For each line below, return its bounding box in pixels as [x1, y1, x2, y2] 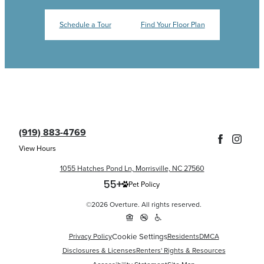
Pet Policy [128, 179, 160, 190]
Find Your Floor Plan [140, 19, 205, 30]
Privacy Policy [68, 231, 112, 242]
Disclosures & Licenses [62, 245, 136, 256]
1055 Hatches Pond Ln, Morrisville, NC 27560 [60, 163, 204, 173]
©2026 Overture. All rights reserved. [86, 199, 202, 209]
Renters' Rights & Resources [136, 245, 226, 256]
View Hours [19, 143, 56, 154]
